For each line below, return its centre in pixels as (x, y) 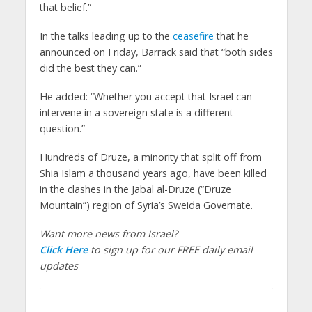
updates (58, 266)
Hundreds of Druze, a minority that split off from (150, 157)
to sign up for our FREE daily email (170, 250)
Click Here (63, 250)
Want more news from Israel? (108, 234)
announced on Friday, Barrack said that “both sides (156, 52)
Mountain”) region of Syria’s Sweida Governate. (146, 205)
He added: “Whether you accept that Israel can (146, 97)
